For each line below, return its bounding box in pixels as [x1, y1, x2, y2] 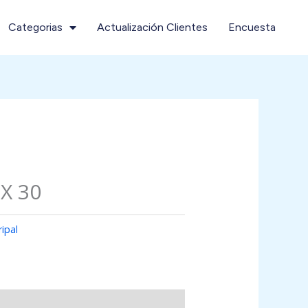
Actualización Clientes [97, 21, 208, 34]
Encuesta [228, 21, 276, 34]
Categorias [8, 21, 63, 34]
